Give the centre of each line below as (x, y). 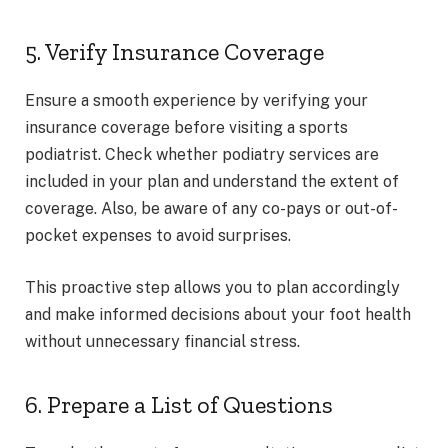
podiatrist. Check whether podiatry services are (202, 155)
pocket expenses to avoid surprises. (160, 236)
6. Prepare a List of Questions (179, 404)
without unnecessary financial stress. (162, 341)
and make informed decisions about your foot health (218, 314)
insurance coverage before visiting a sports (186, 128)
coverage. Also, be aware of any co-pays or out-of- (211, 209)
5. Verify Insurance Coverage (174, 52)
